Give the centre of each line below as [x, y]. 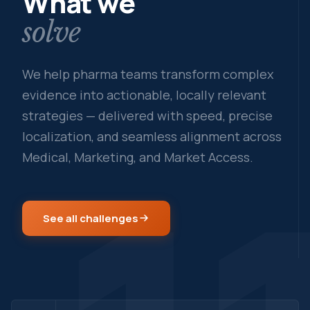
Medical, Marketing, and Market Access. [138, 157]
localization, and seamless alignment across [152, 136]
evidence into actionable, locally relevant [144, 94]
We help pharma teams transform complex [148, 74]
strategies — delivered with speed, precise [147, 115]
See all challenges [91, 218]
